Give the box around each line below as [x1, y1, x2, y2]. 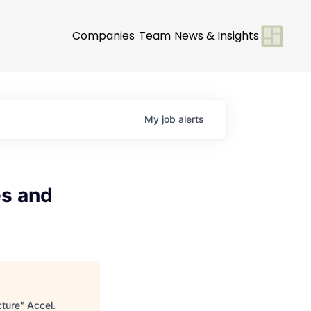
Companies [72, 27, 135, 44]
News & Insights [174, 27, 259, 44]
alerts [178, 113, 204, 125]
